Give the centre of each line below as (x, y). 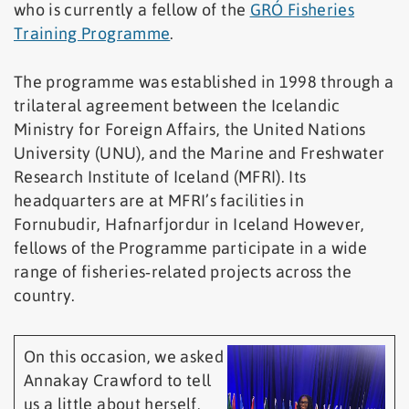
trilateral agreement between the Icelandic (177, 106)
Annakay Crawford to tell (118, 381)
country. (45, 296)
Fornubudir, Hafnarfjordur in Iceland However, (189, 225)
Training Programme (92, 34)
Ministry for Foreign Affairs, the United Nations (190, 130)
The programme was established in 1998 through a (204, 82)
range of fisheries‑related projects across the (183, 272)
